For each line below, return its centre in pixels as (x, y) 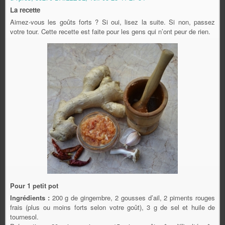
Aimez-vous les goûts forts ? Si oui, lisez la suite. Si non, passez (113, 22)
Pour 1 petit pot (35, 186)
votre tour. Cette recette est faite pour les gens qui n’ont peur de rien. (110, 31)
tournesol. (24, 217)
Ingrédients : (30, 198)
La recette (25, 10)
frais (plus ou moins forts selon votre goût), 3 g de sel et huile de (113, 207)
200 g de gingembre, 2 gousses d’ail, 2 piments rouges (132, 198)
